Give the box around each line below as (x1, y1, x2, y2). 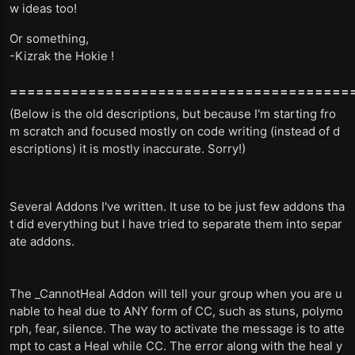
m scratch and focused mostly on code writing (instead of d (10, 124, 340, 139)
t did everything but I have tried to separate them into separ (10, 216, 342, 231)
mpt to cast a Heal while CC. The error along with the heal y (10, 338, 342, 353)
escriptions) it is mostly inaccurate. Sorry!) (10, 141, 246, 156)
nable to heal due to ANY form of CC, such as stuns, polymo (10, 303, 343, 319)
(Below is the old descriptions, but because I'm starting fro (10, 106, 336, 121)
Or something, (10, 31, 89, 46)
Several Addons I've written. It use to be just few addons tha (10, 199, 345, 214)
